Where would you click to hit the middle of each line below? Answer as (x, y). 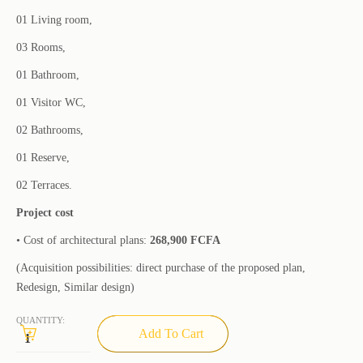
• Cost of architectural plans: (83, 241)
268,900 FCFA (185, 241)
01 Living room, (54, 20)
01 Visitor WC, (51, 103)
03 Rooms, (41, 48)
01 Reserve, (43, 158)
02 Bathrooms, (50, 130)
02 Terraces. (44, 186)
